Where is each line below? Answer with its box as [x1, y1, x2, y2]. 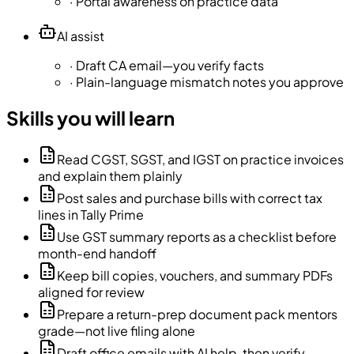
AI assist [57, 28, 104, 45]
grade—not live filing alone [38, 322, 195, 339]
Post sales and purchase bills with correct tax [57, 189, 322, 206]
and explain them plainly [38, 167, 183, 184]
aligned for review [38, 283, 145, 300]
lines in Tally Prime [38, 205, 144, 223]
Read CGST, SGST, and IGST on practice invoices [57, 150, 344, 168]
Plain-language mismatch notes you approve [76, 73, 344, 91]
